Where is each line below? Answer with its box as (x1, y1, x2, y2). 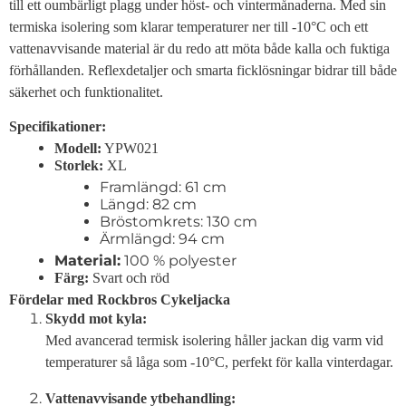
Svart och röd (89, 269, 169, 285)
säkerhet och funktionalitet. (9, 83, 163, 100)
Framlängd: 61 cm (100, 178, 227, 196)
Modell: (54, 140, 101, 156)
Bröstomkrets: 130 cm (100, 212, 257, 230)
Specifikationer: (9, 118, 106, 134)
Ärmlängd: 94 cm (100, 229, 225, 247)
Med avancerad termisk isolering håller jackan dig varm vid (45, 332, 383, 348)
